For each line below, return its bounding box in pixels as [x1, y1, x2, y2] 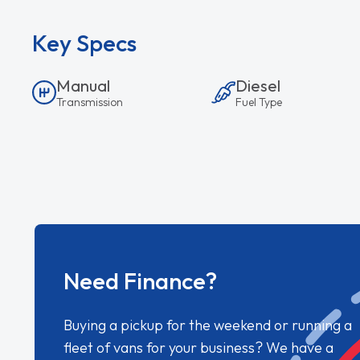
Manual [56, 75, 111, 96]
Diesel [235, 75, 280, 96]
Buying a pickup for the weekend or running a [63, 315, 353, 334]
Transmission [56, 94, 124, 109]
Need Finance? [63, 265, 218, 296]
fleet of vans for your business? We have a [63, 337, 334, 357]
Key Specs [32, 27, 137, 58]
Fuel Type [235, 94, 282, 109]
